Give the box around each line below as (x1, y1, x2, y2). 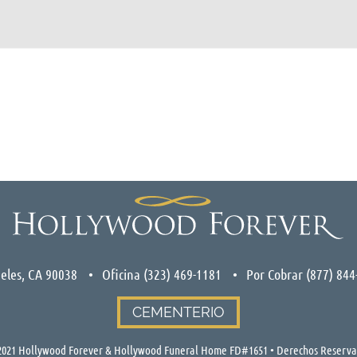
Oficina (101, 265, 143, 283)
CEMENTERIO (132, 304, 225, 320)
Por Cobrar (245, 265, 306, 283)
